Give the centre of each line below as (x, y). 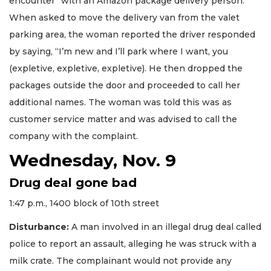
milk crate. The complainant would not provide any (120, 260)
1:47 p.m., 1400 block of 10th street (84, 204)
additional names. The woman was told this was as (120, 102)
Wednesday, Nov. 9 (93, 161)
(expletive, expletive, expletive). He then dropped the (126, 68)
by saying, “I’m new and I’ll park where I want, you (119, 51)
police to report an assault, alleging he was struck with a (133, 243)
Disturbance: (39, 227)
